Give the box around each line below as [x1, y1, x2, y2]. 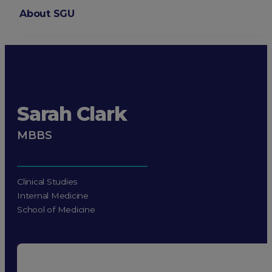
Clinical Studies [17, 177, 78, 187]
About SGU [19, 8, 75, 19]
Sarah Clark [17, 101, 127, 126]
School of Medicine [17, 205, 95, 215]
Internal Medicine [17, 191, 89, 201]
